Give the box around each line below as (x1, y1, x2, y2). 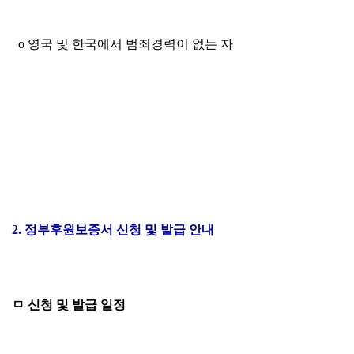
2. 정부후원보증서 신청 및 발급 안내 (12, 223, 214, 236)
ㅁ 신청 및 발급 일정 (12, 298, 126, 311)
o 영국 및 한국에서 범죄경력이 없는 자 (12, 37, 233, 51)
